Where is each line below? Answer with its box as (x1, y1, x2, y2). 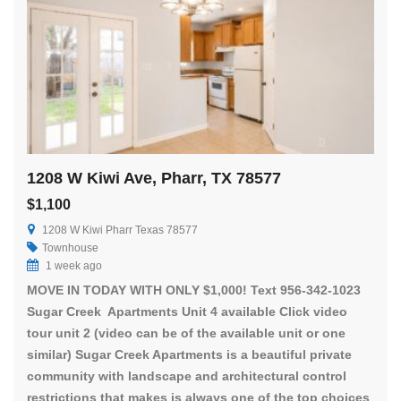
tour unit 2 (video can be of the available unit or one (27, 325, 346, 340)
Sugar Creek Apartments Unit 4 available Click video (27, 303, 347, 319)
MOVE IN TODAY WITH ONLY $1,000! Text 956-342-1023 (27, 282, 361, 297)
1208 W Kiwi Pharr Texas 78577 (42, 223, 198, 236)
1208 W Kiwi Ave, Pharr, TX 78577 (27, 168, 281, 187)
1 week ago (43, 259, 102, 272)
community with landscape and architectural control (27, 368, 346, 383)
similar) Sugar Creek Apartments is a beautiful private (27, 346, 352, 362)
